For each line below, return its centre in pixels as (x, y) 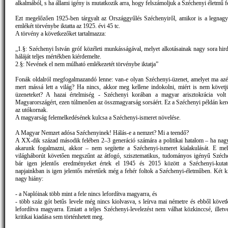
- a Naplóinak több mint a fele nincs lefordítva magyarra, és (86, 194)
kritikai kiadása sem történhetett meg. (60, 217)
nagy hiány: (29, 178)
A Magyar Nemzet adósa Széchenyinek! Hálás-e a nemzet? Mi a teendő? (102, 133)
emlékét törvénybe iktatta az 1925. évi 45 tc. (68, 26)
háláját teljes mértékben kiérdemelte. (58, 56)
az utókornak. (32, 110)
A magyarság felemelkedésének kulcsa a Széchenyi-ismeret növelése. (98, 117)
